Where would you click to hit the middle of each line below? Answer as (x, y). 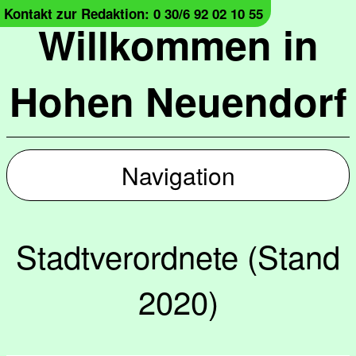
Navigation (178, 175)
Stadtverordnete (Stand (178, 255)
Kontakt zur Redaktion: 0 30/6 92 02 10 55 (133, 14)
